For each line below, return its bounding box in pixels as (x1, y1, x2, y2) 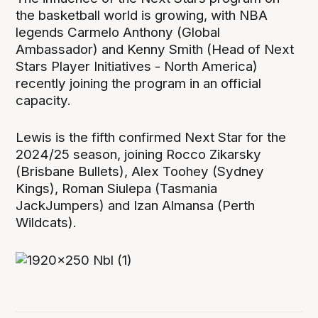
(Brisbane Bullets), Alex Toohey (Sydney (16, 163, 265, 180)
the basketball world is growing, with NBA (16, 7, 268, 24)
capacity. (16, 92, 75, 109)
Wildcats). (16, 214, 81, 231)
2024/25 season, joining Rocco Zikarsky (16, 146, 262, 163)
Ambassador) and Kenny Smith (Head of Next (16, 41, 295, 58)
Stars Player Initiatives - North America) (16, 58, 258, 75)
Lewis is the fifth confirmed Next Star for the (16, 129, 287, 146)
